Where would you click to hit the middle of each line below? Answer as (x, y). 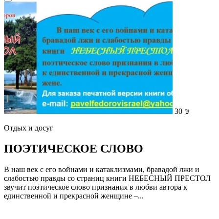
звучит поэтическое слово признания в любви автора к (96, 187)
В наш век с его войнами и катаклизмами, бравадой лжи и (102, 169)
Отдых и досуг (29, 128)
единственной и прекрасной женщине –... (74, 196)
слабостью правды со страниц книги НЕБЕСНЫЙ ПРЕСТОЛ (107, 178)
